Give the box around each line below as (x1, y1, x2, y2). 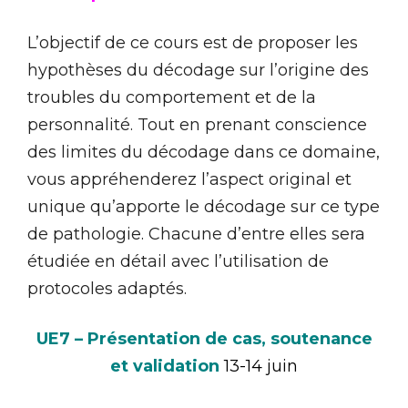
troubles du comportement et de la (27, 87, 316, 107)
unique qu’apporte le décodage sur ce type (27, 196, 380, 217)
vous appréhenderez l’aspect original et (27, 168, 352, 189)
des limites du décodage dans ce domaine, (27, 141, 380, 162)
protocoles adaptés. (27, 278, 187, 299)
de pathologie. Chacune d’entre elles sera (27, 223, 365, 244)
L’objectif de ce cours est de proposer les (27, 32, 358, 53)
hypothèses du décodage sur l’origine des (27, 59, 369, 80)
